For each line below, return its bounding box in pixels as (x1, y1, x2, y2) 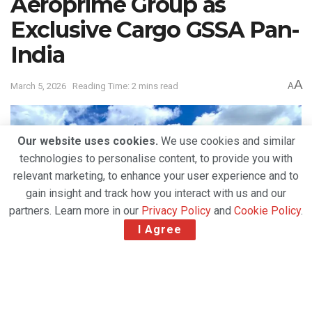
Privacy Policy (141, 204, 211, 217)
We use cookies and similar (157, 134, 295, 148)
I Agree (137, 223, 182, 236)
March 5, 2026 (10, 80, 66, 91)
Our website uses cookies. (17, 134, 158, 148)
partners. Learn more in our (9, 204, 141, 217)
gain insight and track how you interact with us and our (26, 187, 286, 200)
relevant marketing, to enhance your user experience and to (13, 169, 299, 182)
